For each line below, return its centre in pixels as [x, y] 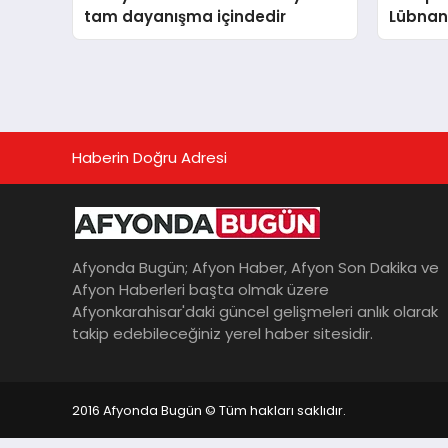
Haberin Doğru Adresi [149, 157]
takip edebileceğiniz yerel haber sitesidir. [222, 334]
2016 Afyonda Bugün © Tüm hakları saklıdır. [209, 410]
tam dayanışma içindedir [185, 16]
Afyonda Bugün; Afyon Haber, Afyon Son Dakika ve [255, 268]
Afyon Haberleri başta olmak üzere [200, 290]
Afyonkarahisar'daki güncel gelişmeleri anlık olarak [255, 312]
